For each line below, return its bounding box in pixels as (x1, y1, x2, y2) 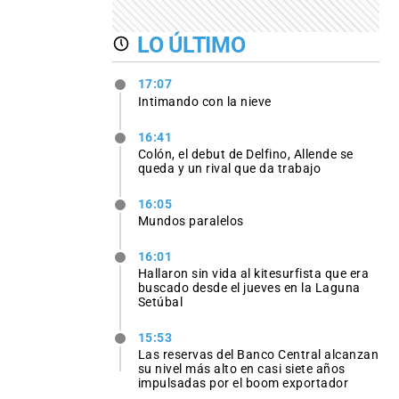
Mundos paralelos (137, 213, 244, 228)
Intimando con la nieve (137, 94, 272, 109)
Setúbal (137, 295, 183, 310)
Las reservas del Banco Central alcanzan (137, 347, 379, 362)
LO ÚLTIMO (137, 31, 246, 58)
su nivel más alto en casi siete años (137, 362, 346, 377)
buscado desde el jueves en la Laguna (137, 281, 361, 296)
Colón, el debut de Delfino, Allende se (137, 146, 354, 161)
